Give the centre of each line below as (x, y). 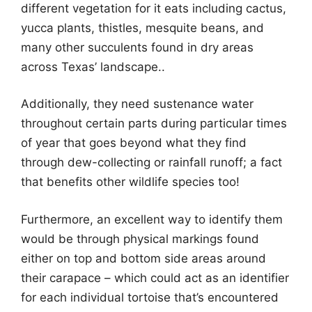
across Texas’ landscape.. (93, 67)
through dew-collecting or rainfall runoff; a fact (151, 162)
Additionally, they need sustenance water (137, 104)
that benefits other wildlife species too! (130, 182)
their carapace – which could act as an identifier (155, 278)
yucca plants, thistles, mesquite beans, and (142, 28)
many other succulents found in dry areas (137, 47)
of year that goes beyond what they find (134, 143)
